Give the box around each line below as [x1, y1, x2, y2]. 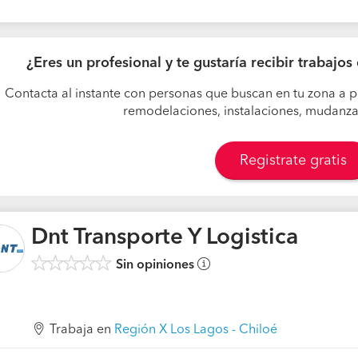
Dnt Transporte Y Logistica [31, 227, 298, 249]
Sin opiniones [116, 258, 194, 272]
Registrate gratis [239, 153, 347, 168]
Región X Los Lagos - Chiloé [114, 324, 277, 336]
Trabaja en [50, 324, 114, 336]
